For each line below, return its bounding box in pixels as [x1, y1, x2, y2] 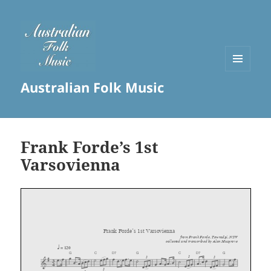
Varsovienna [21, 154, 121, 176]
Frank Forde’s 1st [21, 136, 159, 158]
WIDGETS [225, 91, 260, 102]
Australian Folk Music [21, 78, 165, 97]
